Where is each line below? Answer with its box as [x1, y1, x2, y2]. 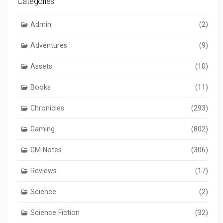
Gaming [30, 124, 55, 133]
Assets [30, 62, 52, 70]
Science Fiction [30, 208, 80, 217]
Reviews [30, 166, 57, 175]
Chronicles [30, 104, 64, 112]
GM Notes [30, 145, 62, 154]
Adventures [30, 41, 67, 49]
